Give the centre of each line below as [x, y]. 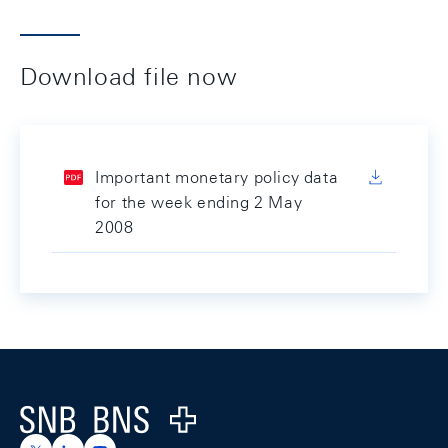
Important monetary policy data [217, 177]
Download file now [129, 76]
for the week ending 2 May [199, 202]
